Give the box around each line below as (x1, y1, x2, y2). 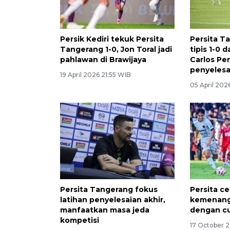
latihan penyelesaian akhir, (60, 195, 165, 204)
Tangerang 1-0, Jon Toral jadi (60, 44, 172, 54)
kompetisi (60, 215, 99, 225)
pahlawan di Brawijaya (60, 54, 146, 64)
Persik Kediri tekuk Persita (60, 34, 164, 44)
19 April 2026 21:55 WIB (60, 70, 131, 79)
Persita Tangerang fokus (60, 184, 158, 194)
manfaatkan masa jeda (60, 205, 149, 215)
